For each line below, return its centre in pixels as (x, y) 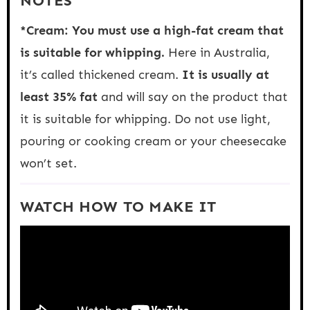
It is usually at (224, 74)
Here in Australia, (217, 52)
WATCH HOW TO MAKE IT (118, 206)
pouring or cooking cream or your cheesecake (153, 141)
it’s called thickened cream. (99, 74)
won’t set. (48, 163)
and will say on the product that (193, 97)
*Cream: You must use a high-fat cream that (152, 30)
